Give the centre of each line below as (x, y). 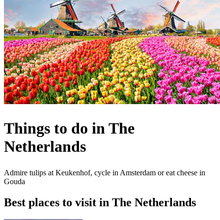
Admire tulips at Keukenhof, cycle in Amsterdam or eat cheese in (105, 173)
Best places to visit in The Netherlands (100, 202)
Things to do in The (69, 128)
